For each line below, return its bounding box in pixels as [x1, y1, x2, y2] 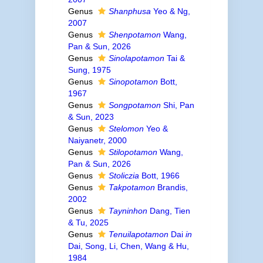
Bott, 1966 [139, 171, 180, 180]
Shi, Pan [160, 100, 194, 110]
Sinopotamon [108, 77, 158, 86]
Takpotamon [108, 183, 155, 192]
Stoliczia [108, 171, 139, 180]
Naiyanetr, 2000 [68, 136, 127, 145]
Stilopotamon [108, 147, 157, 157]
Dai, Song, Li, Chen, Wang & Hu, [68, 241, 189, 251]
